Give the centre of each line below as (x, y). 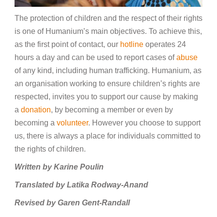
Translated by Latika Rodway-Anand (81, 185)
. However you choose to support (144, 123)
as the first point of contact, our (67, 45)
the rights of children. (51, 149)
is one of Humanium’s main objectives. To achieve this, (108, 31)
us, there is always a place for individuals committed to (108, 136)
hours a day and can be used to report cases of (95, 58)
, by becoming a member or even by (112, 110)
